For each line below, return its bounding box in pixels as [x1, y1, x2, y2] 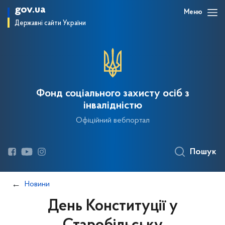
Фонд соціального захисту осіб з [36, 88, 189, 99]
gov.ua [15, 4, 46, 16]
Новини [25, 180, 50, 188]
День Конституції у [47, 198, 178, 214]
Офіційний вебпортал [75, 117, 150, 125]
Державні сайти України [15, 20, 86, 27]
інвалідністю [83, 100, 142, 111]
